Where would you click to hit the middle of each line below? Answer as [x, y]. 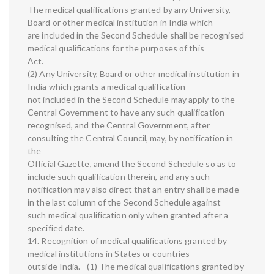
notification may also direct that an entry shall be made [133, 190]
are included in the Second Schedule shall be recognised [136, 35]
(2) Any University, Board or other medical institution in [133, 74]
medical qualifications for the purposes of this [116, 48]
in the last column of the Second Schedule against [124, 202]
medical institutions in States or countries [109, 254]
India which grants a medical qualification [107, 87]
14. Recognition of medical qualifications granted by [128, 241]
